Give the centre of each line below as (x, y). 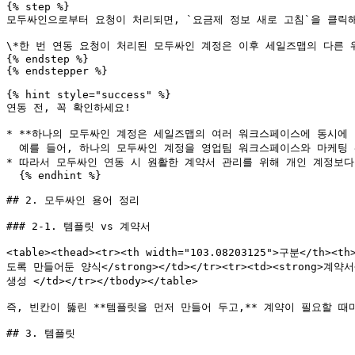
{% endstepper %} (57, 71)
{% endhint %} (13, 176)
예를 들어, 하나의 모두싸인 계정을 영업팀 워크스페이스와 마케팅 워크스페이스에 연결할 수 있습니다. (13, 148)
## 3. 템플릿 (41, 333)
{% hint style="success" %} (89, 95)
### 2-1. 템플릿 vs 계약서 (78, 226)
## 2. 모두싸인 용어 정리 (73, 200)
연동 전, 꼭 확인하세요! (69, 107)
